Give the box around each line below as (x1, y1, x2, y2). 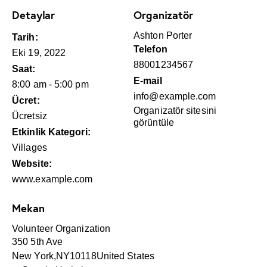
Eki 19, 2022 (12, 47, 66, 58)
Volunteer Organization (12, 223, 111, 234)
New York (12, 250, 54, 261)
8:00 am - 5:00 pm (12, 79, 89, 89)
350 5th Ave (12, 236, 63, 247)
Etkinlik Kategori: (12, 126, 91, 137)
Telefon (133, 44, 167, 54)
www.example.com (12, 173, 93, 184)
